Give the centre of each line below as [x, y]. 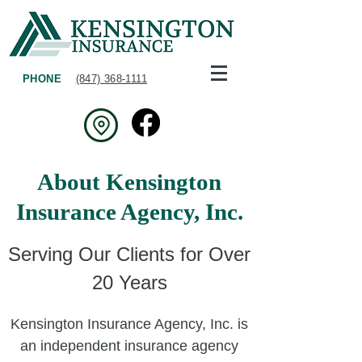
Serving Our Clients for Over [129, 254]
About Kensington [129, 182]
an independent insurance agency [129, 346]
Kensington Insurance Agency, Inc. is [129, 324]
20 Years [129, 282]
